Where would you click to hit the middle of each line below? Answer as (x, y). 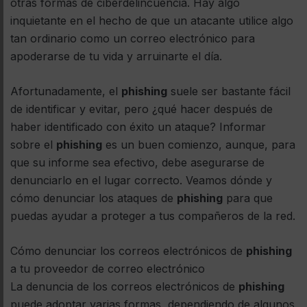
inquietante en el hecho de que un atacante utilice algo (152, 21)
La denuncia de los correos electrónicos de (124, 287)
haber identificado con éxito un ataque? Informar (138, 127)
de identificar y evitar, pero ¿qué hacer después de (142, 109)
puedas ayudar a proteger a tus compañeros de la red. (153, 216)
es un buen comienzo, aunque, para (199, 145)
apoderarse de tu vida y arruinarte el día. (116, 57)
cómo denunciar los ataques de (94, 198)
